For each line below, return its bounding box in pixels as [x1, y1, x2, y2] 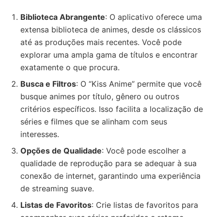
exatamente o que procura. [20, 62, 120, 72]
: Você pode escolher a [102, 146, 186, 155]
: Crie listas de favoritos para [92, 200, 198, 210]
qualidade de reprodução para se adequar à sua [20, 158, 197, 168]
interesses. [20, 129, 59, 139]
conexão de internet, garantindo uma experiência [20, 171, 201, 181]
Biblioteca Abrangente [20, 12, 105, 22]
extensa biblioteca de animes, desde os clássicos [20, 25, 201, 34]
